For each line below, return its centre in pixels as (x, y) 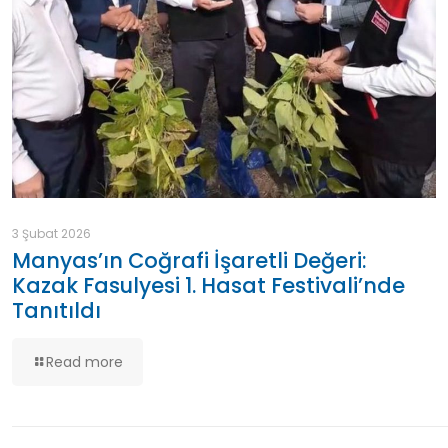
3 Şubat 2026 (51, 234)
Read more (84, 362)
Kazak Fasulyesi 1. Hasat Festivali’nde (208, 286)
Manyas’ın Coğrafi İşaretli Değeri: (189, 261)
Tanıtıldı (56, 311)
